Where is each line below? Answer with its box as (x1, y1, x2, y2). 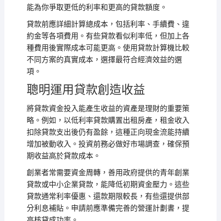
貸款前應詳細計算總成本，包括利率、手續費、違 (26, 20, 189, 29)
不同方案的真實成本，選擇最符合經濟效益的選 (26, 55, 182, 64)
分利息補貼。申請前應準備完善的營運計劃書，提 (26, 204, 189, 213)
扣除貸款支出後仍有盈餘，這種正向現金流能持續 (26, 128, 189, 137)
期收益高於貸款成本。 (26, 151, 101, 160)
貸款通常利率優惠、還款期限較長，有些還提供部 (26, 192, 189, 201)
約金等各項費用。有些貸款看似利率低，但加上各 (26, 32, 189, 40)
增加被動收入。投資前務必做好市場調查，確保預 (26, 140, 189, 148)
